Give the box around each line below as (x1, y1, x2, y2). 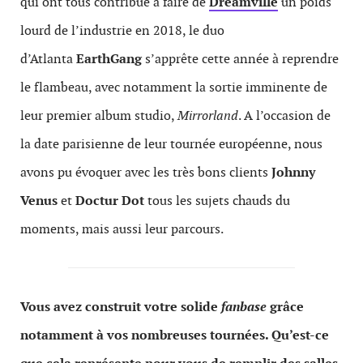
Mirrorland (177, 107, 238, 124)
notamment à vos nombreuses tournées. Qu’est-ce (20, 327, 329, 344)
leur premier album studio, (20, 107, 177, 124)
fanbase (221, 298, 267, 315)
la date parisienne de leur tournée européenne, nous (20, 135, 322, 152)
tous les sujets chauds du (144, 192, 290, 209)
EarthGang (76, 50, 142, 67)
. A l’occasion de (238, 107, 331, 124)
